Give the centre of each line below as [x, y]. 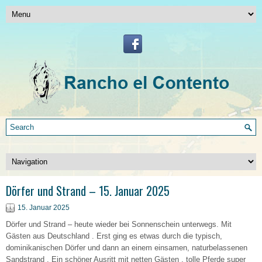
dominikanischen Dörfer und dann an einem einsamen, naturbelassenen [127, 248]
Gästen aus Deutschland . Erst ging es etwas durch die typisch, [114, 236]
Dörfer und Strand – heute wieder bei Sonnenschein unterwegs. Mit [119, 224]
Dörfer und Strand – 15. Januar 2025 [88, 191]
